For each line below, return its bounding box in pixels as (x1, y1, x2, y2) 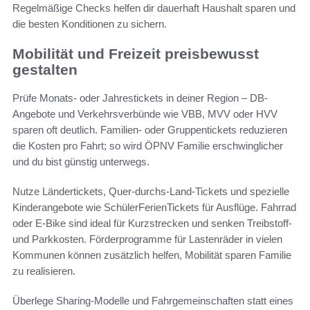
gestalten (12, 62, 77, 78)
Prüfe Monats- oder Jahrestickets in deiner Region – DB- (12, 91, 268, 104)
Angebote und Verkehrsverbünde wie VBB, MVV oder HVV (12, 107, 277, 120)
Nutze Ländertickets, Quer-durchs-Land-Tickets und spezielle (12, 185, 289, 197)
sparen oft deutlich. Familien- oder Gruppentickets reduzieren (12, 123, 287, 136)
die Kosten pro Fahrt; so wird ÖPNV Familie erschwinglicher (12, 139, 283, 152)
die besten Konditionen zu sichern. (12, 18, 167, 30)
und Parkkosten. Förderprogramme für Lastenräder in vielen (12, 232, 282, 245)
